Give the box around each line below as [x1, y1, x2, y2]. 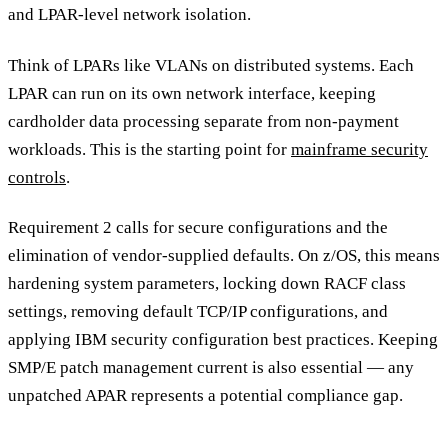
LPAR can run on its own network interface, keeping [8, 83, 376, 103]
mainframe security [291, 139, 428, 159]
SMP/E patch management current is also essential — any [8, 358, 414, 378]
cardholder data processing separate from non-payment [8, 111, 399, 131]
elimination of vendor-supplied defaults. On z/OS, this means [8, 246, 440, 266]
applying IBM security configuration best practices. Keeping [8, 330, 438, 350]
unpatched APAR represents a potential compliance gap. [8, 386, 403, 406]
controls [8, 167, 66, 187]
